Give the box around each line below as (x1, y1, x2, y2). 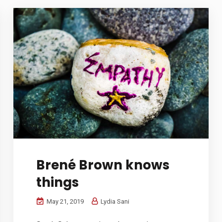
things (36, 173, 79, 191)
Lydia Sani (99, 197, 130, 205)
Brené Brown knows (36, 156, 170, 174)
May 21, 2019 (45, 197, 84, 205)
